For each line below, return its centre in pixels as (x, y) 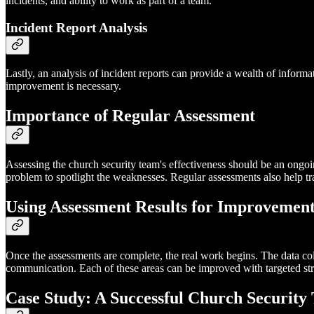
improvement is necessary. (63, 86)
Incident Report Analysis (76, 27)
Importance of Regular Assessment (130, 116)
